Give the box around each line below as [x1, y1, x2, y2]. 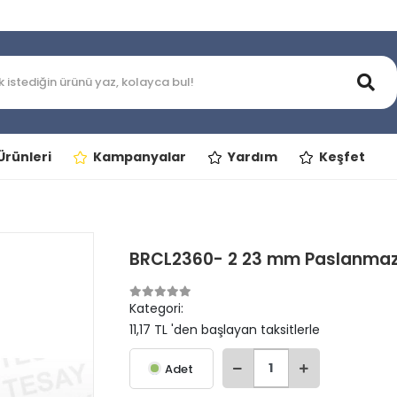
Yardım [227, 148, 277, 166]
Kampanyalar [92, 148, 186, 166]
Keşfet [318, 148, 365, 166]
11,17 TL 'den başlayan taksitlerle [128, 321, 320, 339]
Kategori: [128, 300, 183, 317]
